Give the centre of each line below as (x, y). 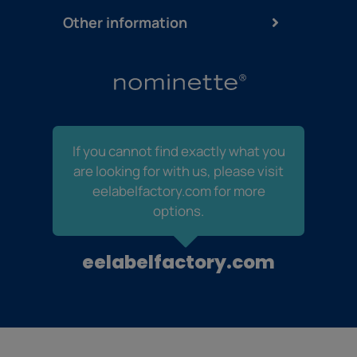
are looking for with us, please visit (178, 171)
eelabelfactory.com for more (178, 191)
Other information (125, 23)
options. (178, 211)
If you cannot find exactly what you (178, 151)
